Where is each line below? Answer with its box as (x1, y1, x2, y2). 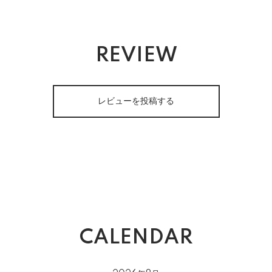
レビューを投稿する (98, 97, 174, 106)
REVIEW (95, 46, 177, 66)
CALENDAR (80, 228, 192, 248)
